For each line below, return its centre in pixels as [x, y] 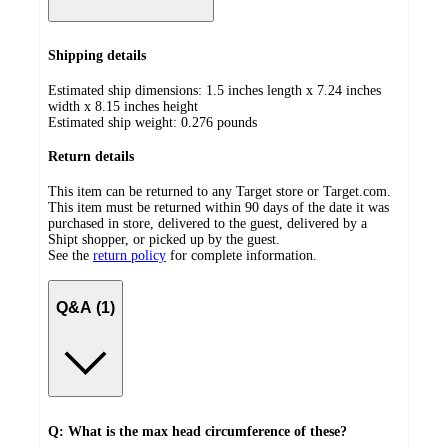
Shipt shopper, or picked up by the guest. [164, 240]
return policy [129, 256]
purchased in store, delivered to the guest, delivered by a [207, 224]
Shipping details [97, 56]
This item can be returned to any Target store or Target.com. [219, 192]
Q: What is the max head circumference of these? [197, 431]
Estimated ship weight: [114, 122]
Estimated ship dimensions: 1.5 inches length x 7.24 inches [214, 90]
